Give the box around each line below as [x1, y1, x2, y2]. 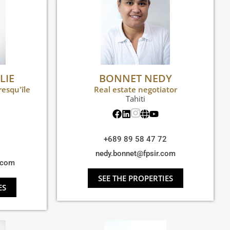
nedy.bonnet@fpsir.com [95, 149, 176, 159]
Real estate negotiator [93, 84, 177, 95]
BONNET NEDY [99, 71, 172, 86]
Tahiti [125, 93, 145, 104]
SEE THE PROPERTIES [98, 173, 173, 184]
